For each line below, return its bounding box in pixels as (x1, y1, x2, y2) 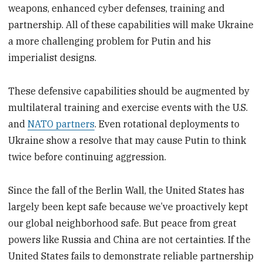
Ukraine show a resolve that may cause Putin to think (8, 134, 247, 146)
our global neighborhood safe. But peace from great (8, 217, 237, 229)
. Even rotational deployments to (95, 117, 240, 130)
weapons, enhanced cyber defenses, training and (8, 2, 225, 15)
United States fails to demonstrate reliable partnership (8, 249, 254, 262)
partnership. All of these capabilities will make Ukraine (8, 19, 254, 31)
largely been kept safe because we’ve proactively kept (8, 200, 249, 213)
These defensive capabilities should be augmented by (8, 85, 250, 97)
